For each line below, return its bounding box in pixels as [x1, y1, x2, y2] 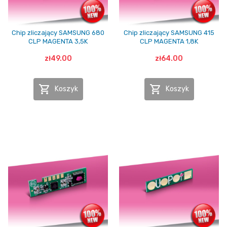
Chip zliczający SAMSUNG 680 [12, 29, 104, 37]
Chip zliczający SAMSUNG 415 [124, 29, 214, 37]
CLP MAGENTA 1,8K [140, 37, 198, 46]
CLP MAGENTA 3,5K [28, 37, 88, 46]
